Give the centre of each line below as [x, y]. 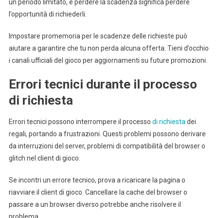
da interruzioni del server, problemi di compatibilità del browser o [107, 146]
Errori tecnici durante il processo [103, 84]
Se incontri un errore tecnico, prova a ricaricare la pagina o [97, 180]
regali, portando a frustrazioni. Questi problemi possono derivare [107, 134]
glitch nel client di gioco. [44, 158]
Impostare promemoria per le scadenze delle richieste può [98, 36]
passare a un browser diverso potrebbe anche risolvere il [95, 204]
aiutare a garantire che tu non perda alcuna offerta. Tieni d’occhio [109, 48]
